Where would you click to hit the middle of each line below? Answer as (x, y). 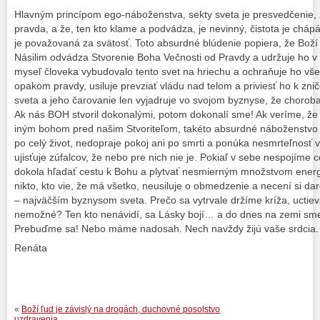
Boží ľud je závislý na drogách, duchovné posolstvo (121, 309)
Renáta (31, 247)
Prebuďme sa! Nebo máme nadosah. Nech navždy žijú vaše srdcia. (166, 228)
